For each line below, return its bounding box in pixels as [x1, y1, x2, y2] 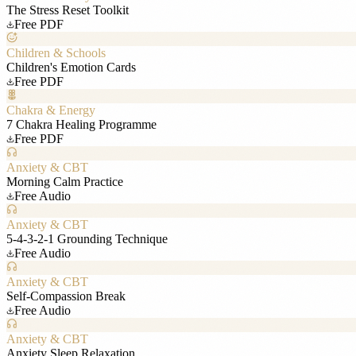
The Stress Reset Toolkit [6, 2, 129, 17]
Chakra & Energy [6, 103, 95, 117]
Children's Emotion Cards [6, 60, 136, 74]
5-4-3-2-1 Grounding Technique [6, 231, 168, 246]
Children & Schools [6, 45, 106, 60]
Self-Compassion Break [6, 288, 126, 303]
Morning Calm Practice [6, 174, 123, 188]
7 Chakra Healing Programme [6, 117, 157, 131]
